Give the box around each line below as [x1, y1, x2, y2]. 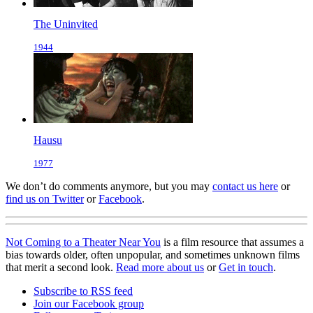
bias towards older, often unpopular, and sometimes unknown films [6, 249, 300, 261]
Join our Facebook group [34, 298, 144, 310]
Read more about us [116, 261, 204, 274]
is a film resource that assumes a [161, 236, 304, 249]
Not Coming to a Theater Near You [6, 236, 161, 249]
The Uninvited [34, 18, 98, 31]
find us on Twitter [6, 193, 84, 205]
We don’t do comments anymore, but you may [6, 180, 212, 193]
